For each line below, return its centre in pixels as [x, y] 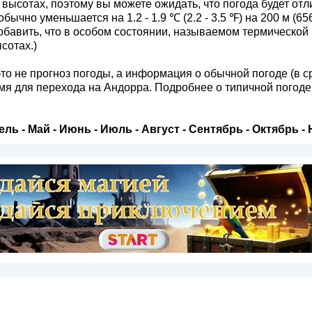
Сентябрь [216, 129]
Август [160, 129]
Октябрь [275, 129]
